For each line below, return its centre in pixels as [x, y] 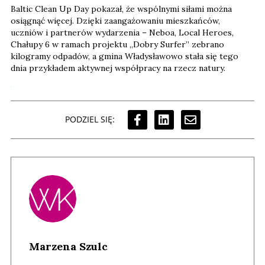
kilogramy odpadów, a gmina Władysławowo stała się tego [125, 56]
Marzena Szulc [68, 246]
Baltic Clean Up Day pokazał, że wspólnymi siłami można [121, 9]
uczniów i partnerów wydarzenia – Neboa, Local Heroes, [122, 32]
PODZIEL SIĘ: [90, 119]
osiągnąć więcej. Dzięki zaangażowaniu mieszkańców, [115, 20]
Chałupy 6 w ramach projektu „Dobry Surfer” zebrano [117, 44]
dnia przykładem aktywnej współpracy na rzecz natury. [118, 68]
